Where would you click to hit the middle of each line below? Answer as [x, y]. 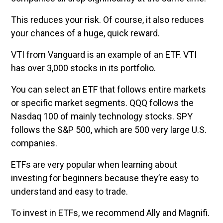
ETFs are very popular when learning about [94, 165]
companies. [34, 143]
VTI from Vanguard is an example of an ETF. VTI [104, 55]
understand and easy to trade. [69, 191]
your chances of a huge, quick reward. [86, 33]
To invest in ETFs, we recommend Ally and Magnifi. [110, 213]
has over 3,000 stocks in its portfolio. [84, 68]
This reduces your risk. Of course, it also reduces [108, 20]
